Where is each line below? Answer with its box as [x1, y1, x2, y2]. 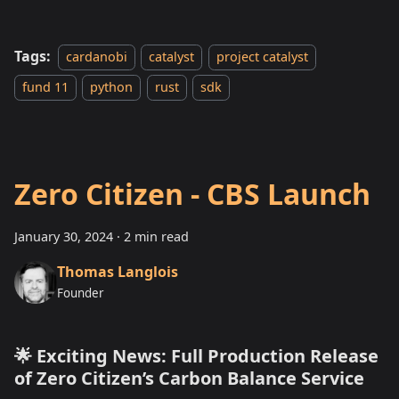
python [90, 78, 134, 96]
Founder [57, 284, 104, 301]
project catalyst [216, 48, 308, 66]
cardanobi [66, 48, 127, 66]
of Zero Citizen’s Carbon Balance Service [14, 366, 364, 391]
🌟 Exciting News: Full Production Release [14, 344, 379, 369]
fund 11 [22, 78, 69, 96]
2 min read [124, 228, 189, 246]
